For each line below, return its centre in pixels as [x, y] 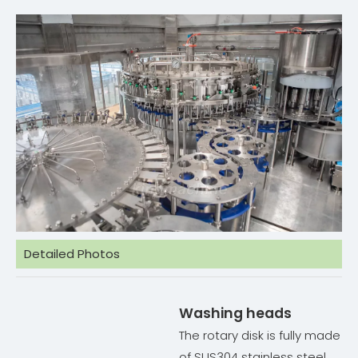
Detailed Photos [72, 254]
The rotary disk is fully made [260, 336]
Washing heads [235, 314]
